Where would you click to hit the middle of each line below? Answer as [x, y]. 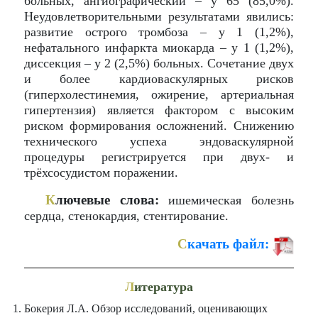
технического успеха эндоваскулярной [159, 141]
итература [164, 287]
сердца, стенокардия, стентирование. [126, 216]
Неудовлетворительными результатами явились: [159, 16]
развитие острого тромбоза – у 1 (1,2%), [159, 32]
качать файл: [228, 244]
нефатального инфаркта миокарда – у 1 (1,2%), [159, 48]
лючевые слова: [107, 200]
